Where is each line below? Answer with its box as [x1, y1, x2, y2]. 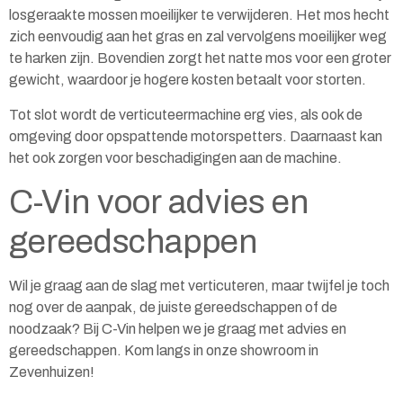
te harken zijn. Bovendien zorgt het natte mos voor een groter [9, 47, 391, 70]
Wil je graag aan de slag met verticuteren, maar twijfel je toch [9, 274, 390, 298]
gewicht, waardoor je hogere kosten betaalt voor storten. [9, 68, 366, 92]
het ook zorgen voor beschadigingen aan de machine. [9, 146, 342, 169]
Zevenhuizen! [9, 361, 94, 384]
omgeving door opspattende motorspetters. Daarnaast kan [9, 124, 382, 148]
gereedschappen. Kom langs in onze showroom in [9, 339, 318, 363]
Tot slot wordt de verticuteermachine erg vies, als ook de [9, 103, 363, 126]
